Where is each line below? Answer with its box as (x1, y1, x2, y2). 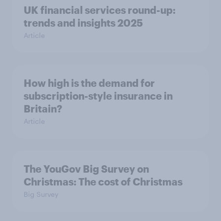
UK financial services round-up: (24, 4, 176, 16)
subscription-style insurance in (24, 90, 173, 102)
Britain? (24, 103, 62, 115)
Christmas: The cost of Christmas (24, 176, 183, 188)
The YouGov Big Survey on (24, 163, 149, 175)
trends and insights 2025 (24, 17, 143, 29)
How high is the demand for (24, 77, 155, 89)
